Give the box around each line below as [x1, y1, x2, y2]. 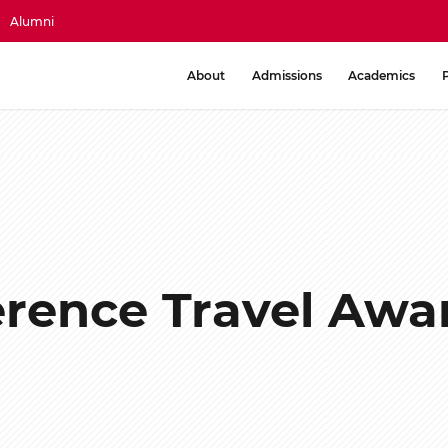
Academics [348, 67, 416, 84]
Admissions [251, 67, 322, 84]
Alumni [9, 13, 55, 29]
